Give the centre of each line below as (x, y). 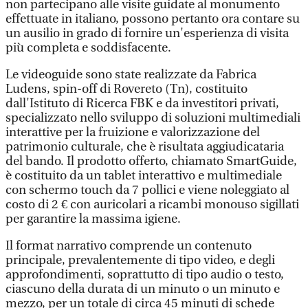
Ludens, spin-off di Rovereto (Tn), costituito (126, 89)
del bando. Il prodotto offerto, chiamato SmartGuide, (151, 161)
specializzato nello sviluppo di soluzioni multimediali (153, 118)
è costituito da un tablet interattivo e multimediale (144, 176)
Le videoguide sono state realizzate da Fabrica (131, 75)
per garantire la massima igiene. (93, 219)
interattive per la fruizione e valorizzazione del (133, 132)
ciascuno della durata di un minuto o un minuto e (143, 289)
